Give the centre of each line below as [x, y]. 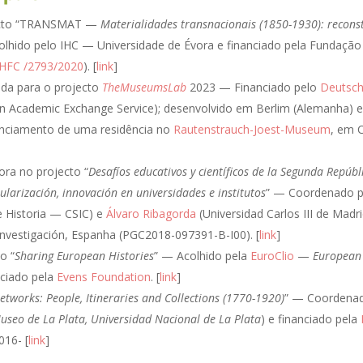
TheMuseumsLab [144, 87]
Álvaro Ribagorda [151, 213]
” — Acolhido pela [202, 255]
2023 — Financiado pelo [253, 87]
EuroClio [272, 255]
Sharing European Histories [84, 255]
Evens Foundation [104, 276]
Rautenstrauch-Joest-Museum [252, 129]
